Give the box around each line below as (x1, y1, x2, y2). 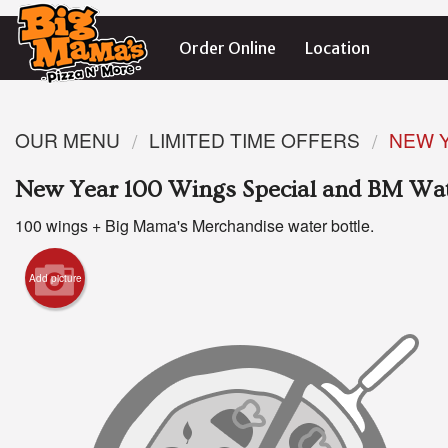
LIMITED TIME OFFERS (149, 126, 360, 153)
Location (304, 38, 370, 58)
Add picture (28, 271, 82, 286)
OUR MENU (15, 126, 120, 153)
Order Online (179, 38, 277, 58)
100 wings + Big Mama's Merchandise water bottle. (15, 214, 374, 238)
